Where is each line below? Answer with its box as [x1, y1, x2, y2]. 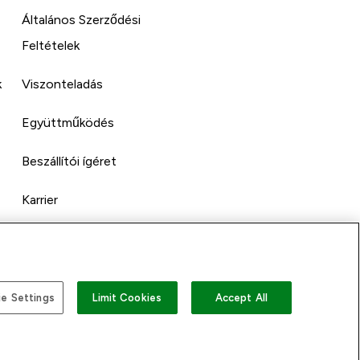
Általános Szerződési [22, 12, 141, 27]
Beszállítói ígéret [22, 153, 117, 168]
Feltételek [22, 38, 80, 52]
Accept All [215, 291, 268, 304]
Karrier [22, 192, 59, 207]
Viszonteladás [22, 76, 104, 91]
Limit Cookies [92, 291, 162, 304]
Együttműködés [22, 115, 115, 129]
